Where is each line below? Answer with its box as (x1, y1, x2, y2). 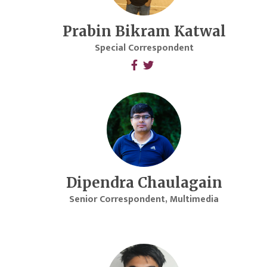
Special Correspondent (94, 40, 194, 57)
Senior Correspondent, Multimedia (69, 191, 219, 208)
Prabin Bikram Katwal (62, 22, 226, 41)
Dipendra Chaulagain (66, 173, 222, 193)
